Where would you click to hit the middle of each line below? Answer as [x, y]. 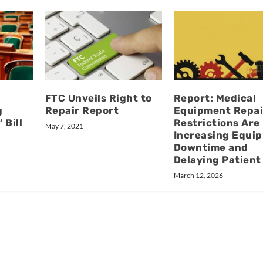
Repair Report [82, 111]
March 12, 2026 [198, 176]
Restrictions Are [217, 123]
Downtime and [211, 148]
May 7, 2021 [64, 126]
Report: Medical [215, 98]
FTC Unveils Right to [98, 98]
